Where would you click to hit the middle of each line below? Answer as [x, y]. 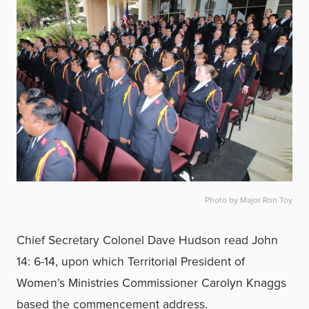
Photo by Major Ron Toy [249, 199]
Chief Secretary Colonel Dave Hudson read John [147, 239]
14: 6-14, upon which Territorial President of [131, 261]
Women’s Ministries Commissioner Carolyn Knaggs [151, 282]
